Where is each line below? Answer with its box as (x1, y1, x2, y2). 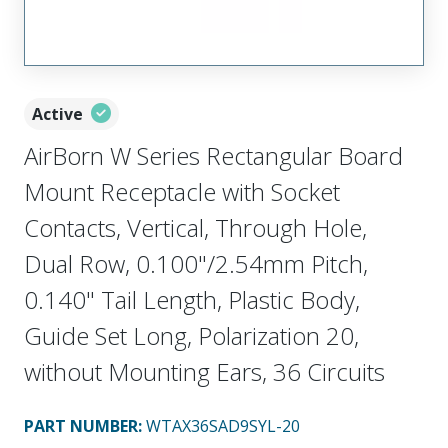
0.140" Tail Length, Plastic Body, (24, 282, 360, 316)
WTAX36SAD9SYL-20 (146, 414, 300, 437)
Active (32, 102, 83, 125)
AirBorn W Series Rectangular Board (24, 138, 403, 172)
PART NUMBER (24, 414, 138, 437)
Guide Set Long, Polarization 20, (24, 318, 359, 352)
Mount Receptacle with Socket (24, 174, 340, 208)
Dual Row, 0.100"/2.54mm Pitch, (24, 246, 368, 280)
